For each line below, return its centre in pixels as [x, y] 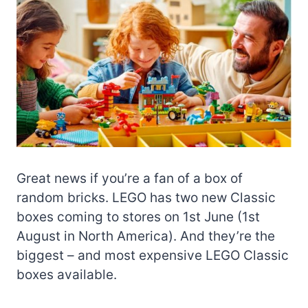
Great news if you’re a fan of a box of [130, 178]
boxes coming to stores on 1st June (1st [138, 217]
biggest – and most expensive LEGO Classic [153, 255]
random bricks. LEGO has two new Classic [146, 197]
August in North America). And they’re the [146, 236]
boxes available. [67, 274]
